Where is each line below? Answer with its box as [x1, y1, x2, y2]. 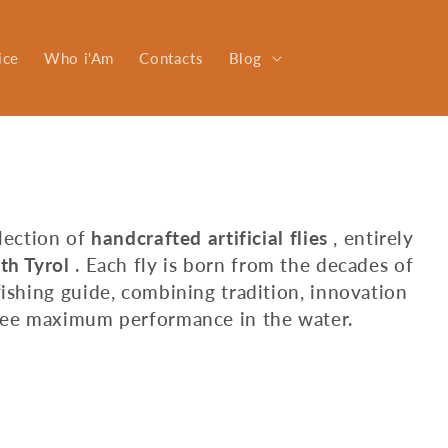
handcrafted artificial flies [91, 226, 328, 250]
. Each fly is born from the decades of [69, 253, 414, 277]
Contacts [139, 48, 204, 67]
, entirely [327, 226, 414, 250]
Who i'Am [44, 48, 115, 67]
